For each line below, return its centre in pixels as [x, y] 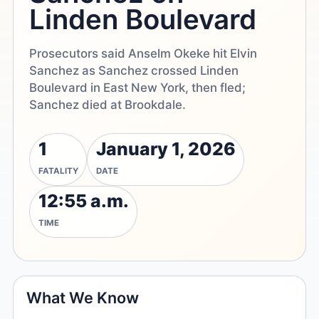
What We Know [83, 298]
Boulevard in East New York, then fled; [138, 87]
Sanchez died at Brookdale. [108, 104]
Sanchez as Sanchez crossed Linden [134, 70]
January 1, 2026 [166, 149]
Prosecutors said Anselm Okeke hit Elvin [143, 53]
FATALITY [58, 171]
